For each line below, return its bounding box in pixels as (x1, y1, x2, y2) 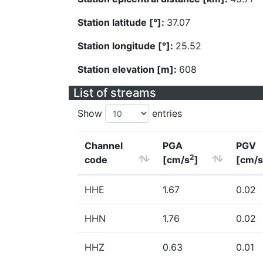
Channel (85, 140, 123, 151)
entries (149, 107, 182, 119)
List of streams (73, 86, 156, 100)
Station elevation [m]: (77, 63, 179, 75)
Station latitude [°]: (77, 16, 167, 28)
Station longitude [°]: (77, 40, 176, 52)
